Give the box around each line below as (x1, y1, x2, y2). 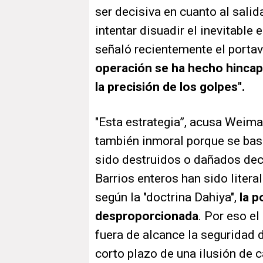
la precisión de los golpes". (95, 80, 248, 95)
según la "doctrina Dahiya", (95, 190, 240, 205)
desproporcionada (95, 209, 198, 224)
